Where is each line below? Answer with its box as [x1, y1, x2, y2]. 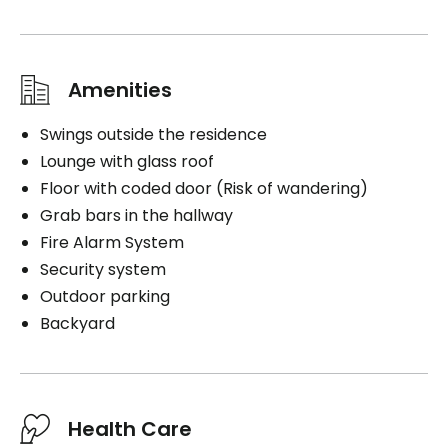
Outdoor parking [40, 284, 170, 308]
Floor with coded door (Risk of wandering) [40, 176, 368, 200]
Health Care [68, 414, 192, 443]
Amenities [68, 75, 172, 104]
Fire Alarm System [40, 230, 184, 254]
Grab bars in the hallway [40, 203, 233, 227]
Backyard [40, 311, 115, 335]
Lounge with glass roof [40, 149, 214, 173]
